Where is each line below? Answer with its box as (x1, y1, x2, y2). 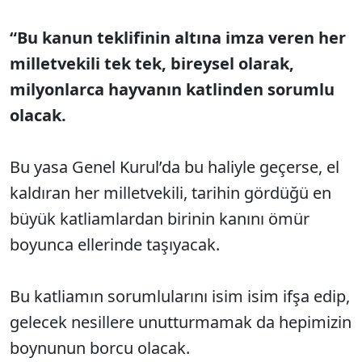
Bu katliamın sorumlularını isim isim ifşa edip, (10, 285, 350, 307)
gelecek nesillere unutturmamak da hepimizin (10, 311, 351, 333)
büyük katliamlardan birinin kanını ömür (10, 208, 309, 229)
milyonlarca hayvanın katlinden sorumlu (10, 78, 335, 100)
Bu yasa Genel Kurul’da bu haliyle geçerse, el (10, 156, 339, 178)
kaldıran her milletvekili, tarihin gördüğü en (10, 182, 331, 204)
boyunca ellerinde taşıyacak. (10, 234, 224, 255)
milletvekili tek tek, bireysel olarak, (10, 53, 294, 74)
